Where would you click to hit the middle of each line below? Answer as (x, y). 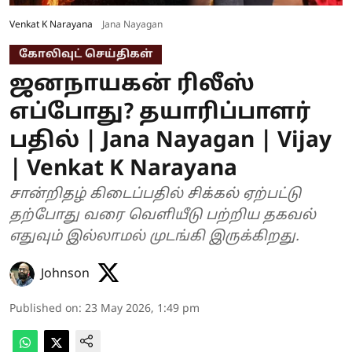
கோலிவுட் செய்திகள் (86, 54)
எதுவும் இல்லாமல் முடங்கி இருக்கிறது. (154, 236)
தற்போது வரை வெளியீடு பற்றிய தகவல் (163, 215)
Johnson (65, 274)
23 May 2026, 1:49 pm (142, 309)
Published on (44, 309)
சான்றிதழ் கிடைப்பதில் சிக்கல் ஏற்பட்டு (155, 194)
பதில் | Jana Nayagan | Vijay (170, 141)
